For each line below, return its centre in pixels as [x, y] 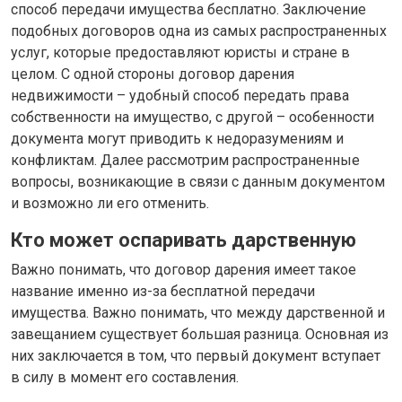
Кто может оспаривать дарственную [184, 240]
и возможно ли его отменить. [110, 203]
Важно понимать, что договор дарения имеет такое [184, 269]
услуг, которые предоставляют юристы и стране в [180, 52]
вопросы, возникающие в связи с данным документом [198, 181]
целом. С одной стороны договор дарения [153, 74]
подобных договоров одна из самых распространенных [199, 31]
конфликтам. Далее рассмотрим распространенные [185, 160]
